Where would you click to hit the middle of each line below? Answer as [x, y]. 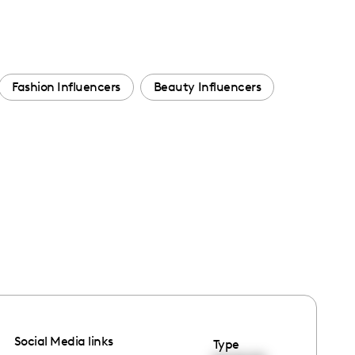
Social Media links [64, 341]
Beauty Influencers [207, 87]
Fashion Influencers [66, 87]
